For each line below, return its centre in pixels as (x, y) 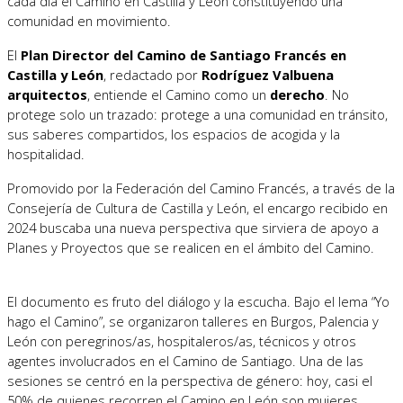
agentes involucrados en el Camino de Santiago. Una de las (185, 360)
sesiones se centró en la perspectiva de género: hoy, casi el (190, 380)
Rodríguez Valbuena (268, 74)
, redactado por (152, 74)
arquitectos (47, 94)
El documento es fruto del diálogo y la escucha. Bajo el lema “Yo (198, 301)
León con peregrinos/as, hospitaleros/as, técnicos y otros (182, 340)
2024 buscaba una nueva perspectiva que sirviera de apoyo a (193, 227)
